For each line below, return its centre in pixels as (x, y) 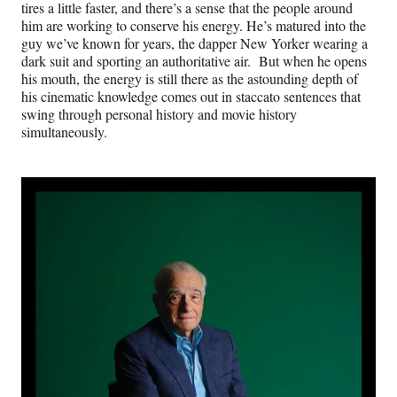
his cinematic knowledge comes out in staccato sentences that (191, 97)
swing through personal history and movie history (159, 114)
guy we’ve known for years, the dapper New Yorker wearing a (195, 43)
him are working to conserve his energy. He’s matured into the (194, 26)
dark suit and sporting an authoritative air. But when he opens (194, 61)
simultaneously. (64, 132)
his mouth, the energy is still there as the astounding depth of (190, 79)
